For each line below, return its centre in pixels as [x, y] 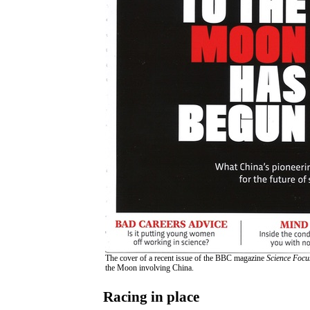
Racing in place [151, 297]
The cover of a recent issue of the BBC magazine [186, 258]
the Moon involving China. [149, 268]
